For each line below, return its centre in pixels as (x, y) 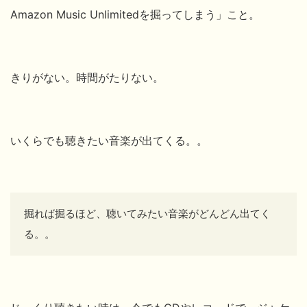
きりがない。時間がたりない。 (87, 77)
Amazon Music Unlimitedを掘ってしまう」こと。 (135, 14)
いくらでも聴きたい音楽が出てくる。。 (109, 140)
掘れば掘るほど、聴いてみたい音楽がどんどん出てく (147, 213)
